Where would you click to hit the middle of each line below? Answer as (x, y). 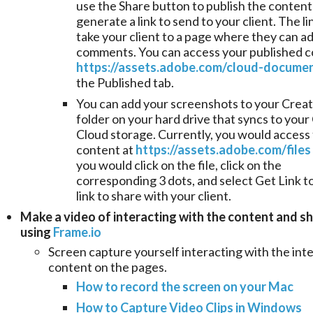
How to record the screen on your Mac (185, 287)
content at (106, 150)
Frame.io (77, 232)
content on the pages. (108, 267)
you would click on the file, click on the (179, 165)
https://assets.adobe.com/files (223, 150)
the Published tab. (125, 83)
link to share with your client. (154, 196)
